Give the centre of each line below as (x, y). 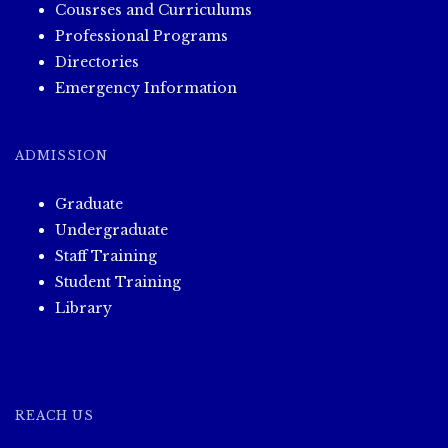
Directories (97, 62)
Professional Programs (141, 36)
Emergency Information (146, 88)
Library (83, 308)
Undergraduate (111, 230)
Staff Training (106, 256)
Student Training (118, 282)
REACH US (54, 416)
